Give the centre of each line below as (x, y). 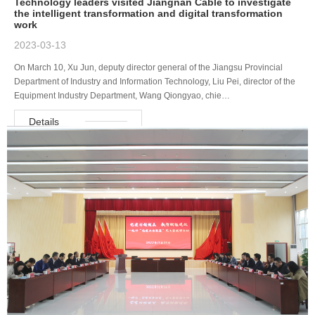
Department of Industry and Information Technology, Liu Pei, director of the (155, 82)
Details (44, 122)
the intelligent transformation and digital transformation (148, 14)
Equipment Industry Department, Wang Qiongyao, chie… (122, 96)
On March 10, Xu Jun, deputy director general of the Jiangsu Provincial (148, 68)
